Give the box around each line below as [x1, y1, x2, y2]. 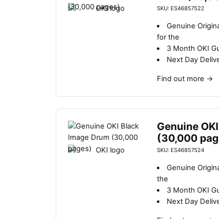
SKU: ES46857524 [156, 147, 204, 154]
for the [156, 33, 179, 42]
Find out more [156, 74, 204, 84]
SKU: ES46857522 [156, 5, 204, 12]
